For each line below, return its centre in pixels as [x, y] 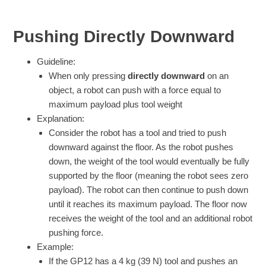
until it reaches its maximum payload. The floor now [148, 204]
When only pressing [88, 75]
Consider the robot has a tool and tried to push [138, 132]
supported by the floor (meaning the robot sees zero [149, 175]
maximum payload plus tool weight [116, 104]
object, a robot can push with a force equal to [135, 90]
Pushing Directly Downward [124, 36]
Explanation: [61, 118]
